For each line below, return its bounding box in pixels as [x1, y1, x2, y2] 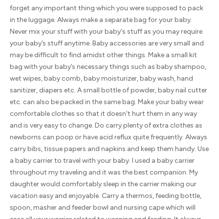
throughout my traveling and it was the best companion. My [10, 168, 198, 176]
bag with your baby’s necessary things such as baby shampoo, [10, 62, 206, 71]
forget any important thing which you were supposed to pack [10, 3, 203, 12]
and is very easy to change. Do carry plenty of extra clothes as [10, 121, 202, 130]
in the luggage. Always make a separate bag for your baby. [10, 15, 192, 24]
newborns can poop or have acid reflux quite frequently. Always [10, 132, 207, 141]
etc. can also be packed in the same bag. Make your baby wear [10, 97, 204, 106]
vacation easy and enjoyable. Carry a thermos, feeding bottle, [10, 191, 201, 200]
